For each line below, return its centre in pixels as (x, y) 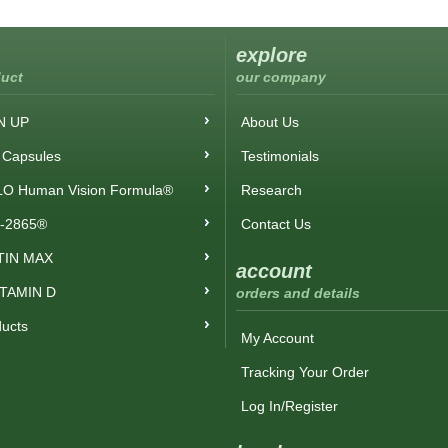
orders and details (298, 293)
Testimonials (280, 156)
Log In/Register (289, 406)
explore (271, 55)
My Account (277, 338)
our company (281, 77)
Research (271, 190)
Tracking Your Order (305, 372)
